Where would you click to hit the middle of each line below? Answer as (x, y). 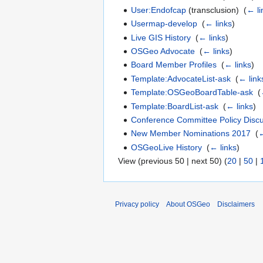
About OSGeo (188, 205)
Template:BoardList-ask (175, 106)
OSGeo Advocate (163, 51)
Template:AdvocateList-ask (181, 78)
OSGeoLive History (167, 147)
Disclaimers (236, 205)
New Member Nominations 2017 (191, 134)
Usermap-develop (164, 24)
